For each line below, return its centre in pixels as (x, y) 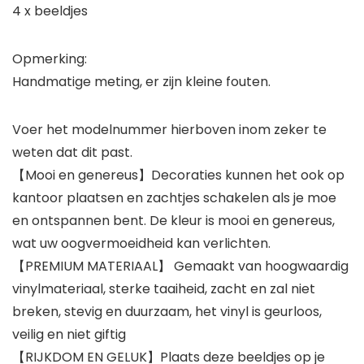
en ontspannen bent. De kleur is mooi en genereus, (173, 221)
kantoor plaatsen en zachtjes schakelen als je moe (174, 198)
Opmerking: (50, 59)
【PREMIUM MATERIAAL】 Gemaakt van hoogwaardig (180, 266)
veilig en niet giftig (69, 335)
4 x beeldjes (50, 11)
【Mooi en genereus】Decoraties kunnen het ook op (178, 175)
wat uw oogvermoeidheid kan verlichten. (141, 244)
